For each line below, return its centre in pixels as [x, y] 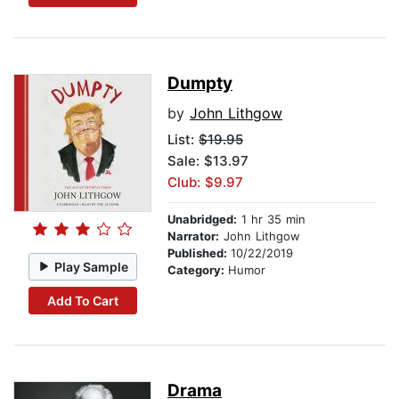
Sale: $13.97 [208, 161]
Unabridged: [202, 220]
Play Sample [92, 266]
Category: [198, 270]
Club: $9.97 [205, 183]
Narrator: [193, 236]
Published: [199, 253]
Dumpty [200, 84]
